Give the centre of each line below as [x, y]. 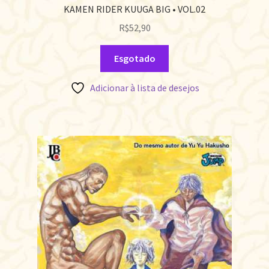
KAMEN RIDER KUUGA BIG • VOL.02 [134, 9]
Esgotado [134, 58]
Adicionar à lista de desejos [144, 87]
